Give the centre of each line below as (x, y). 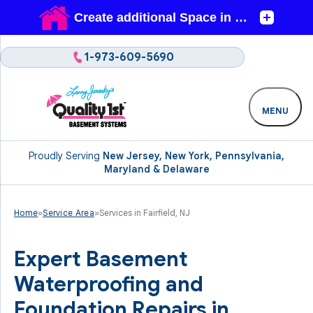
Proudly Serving (66, 156)
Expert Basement (101, 259)
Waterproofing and (109, 284)
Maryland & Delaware (156, 169)
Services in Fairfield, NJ (144, 213)
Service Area (68, 213)
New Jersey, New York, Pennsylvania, (194, 156)
